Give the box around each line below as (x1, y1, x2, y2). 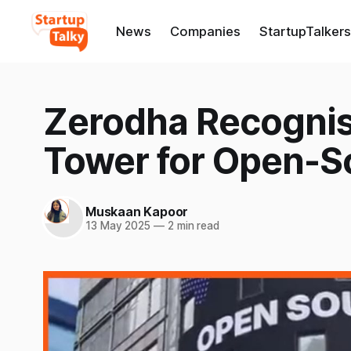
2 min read (164, 219, 220, 232)
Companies (169, 24, 241, 39)
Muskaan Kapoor (85, 203, 189, 219)
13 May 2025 (85, 219, 151, 232)
